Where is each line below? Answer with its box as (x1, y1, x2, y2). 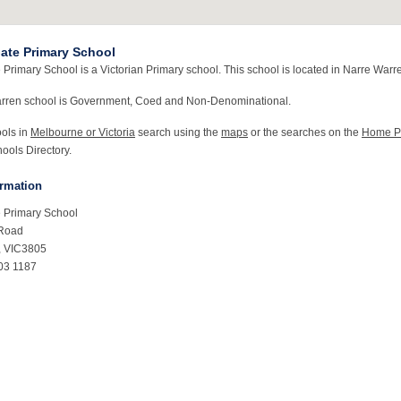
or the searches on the (248, 126, 362, 139)
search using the (135, 126, 221, 139)
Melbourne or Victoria (30, 126, 135, 139)
